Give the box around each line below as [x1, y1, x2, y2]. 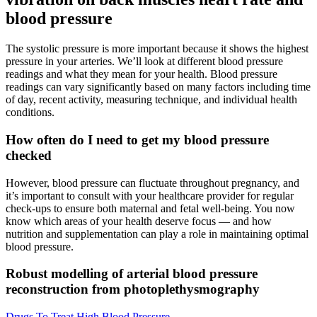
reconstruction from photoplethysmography [6, 282, 260, 297]
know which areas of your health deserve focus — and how [6, 214, 272, 227]
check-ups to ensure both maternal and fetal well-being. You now [6, 202, 295, 214]
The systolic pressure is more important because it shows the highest [6, 42, 309, 55]
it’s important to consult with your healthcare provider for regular [6, 189, 294, 202]
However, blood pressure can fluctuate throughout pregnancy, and [6, 176, 299, 189]
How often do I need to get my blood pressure [6, 132, 269, 147]
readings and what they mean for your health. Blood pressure [6, 68, 277, 81]
